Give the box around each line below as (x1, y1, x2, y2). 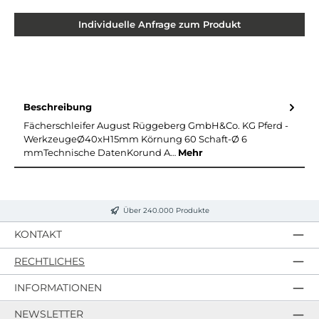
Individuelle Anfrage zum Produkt (78, 19, 241, 30)
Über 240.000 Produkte (122, 206, 209, 215)
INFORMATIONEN (14, 281, 102, 294)
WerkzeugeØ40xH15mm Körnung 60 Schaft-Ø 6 (23, 134, 247, 145)
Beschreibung (23, 101, 92, 113)
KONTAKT (14, 228, 62, 241)
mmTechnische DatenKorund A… (23, 147, 178, 159)
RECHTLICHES (14, 254, 85, 268)
